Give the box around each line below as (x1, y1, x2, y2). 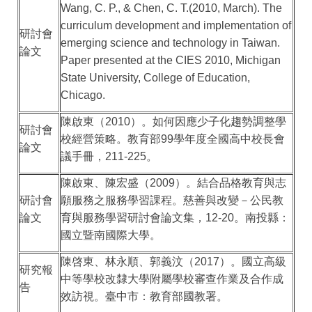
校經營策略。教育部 (61, 133, 162, 146)
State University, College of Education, (61, 72, 251, 84)
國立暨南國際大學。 (61, 229, 162, 242)
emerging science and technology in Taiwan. (61, 37, 281, 49)
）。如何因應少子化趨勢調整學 (130, 116, 287, 128)
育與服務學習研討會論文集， (61, 212, 206, 224)
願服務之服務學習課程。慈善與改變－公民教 (61, 194, 284, 207)
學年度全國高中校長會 (173, 133, 286, 146)
